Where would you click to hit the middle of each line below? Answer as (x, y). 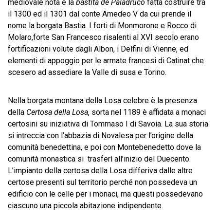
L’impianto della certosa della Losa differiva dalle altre (100, 170)
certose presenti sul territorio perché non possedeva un (102, 182)
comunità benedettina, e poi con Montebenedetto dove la (104, 147)
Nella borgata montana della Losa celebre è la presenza (102, 100)
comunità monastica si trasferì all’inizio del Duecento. (99, 159)
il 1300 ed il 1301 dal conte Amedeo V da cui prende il (100, 14)
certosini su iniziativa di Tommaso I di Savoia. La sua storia (108, 124)
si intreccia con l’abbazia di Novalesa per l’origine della (100, 135)
